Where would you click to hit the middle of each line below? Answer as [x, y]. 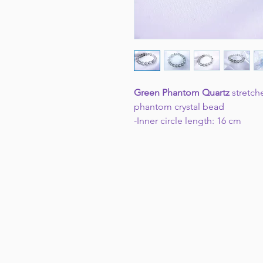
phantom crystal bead [179, 107]
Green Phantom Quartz [183, 92]
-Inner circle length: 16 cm [188, 121]
